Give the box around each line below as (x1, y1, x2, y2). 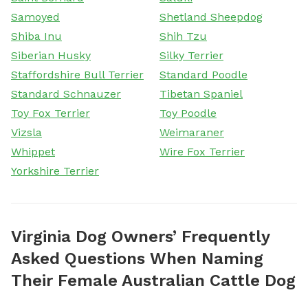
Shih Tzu (159, 29, 207, 43)
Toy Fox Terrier (11, 106, 90, 120)
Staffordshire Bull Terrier (11, 67, 144, 81)
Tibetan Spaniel (159, 87, 243, 100)
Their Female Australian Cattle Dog (11, 270, 296, 290)
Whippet (11, 144, 55, 158)
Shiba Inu (11, 29, 62, 43)
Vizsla (11, 125, 42, 139)
